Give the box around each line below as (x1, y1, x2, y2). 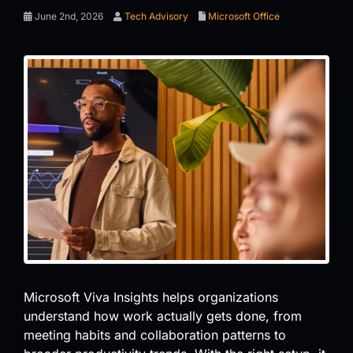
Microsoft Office (208, 9, 280, 22)
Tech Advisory (124, 9, 188, 22)
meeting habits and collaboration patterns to (24, 326, 286, 343)
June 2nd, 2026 (32, 9, 103, 22)
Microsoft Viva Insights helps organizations (24, 288, 278, 305)
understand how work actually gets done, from (24, 307, 302, 324)
